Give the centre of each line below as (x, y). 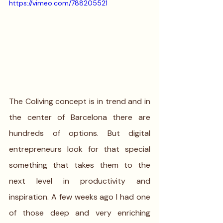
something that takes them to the (80, 165)
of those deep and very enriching (80, 213)
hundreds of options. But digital (80, 133)
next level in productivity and (80, 181)
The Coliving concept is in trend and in (80, 101)
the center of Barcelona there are (80, 117)
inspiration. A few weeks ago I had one (80, 197)
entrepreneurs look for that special (80, 149)
